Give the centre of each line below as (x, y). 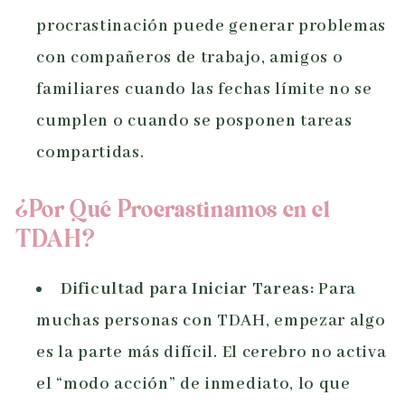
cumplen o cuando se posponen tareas (194, 122)
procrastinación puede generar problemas (212, 27)
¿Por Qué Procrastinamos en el (173, 211)
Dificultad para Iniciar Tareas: (188, 290)
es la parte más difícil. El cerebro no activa (212, 353)
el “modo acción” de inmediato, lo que (193, 385)
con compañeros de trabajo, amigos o (190, 58)
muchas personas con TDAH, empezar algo (211, 321)
